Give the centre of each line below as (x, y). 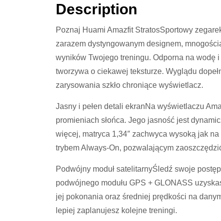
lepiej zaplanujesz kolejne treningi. (117, 211)
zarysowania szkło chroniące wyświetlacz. (130, 85)
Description (97, 9)
